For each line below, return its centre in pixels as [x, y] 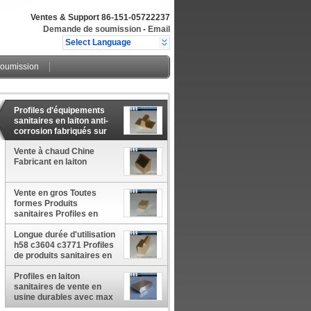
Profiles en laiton [47, 276]
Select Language [98, 42]
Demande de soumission [92, 29]
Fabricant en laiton [50, 162]
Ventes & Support [66, 17]
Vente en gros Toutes [55, 193]
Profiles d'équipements [59, 110]
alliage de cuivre [46, 224]
